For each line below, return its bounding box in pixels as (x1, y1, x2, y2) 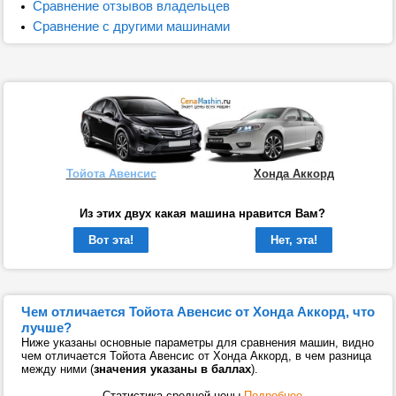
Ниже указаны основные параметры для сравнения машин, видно (21, 336, 374, 350)
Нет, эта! (270, 233, 317, 247)
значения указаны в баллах (94, 362, 251, 377)
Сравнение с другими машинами (32, 19, 230, 34)
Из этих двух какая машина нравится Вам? (80, 207, 325, 221)
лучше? (21, 320, 72, 336)
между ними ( (21, 362, 94, 377)
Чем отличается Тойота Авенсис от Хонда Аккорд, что (21, 304, 375, 320)
